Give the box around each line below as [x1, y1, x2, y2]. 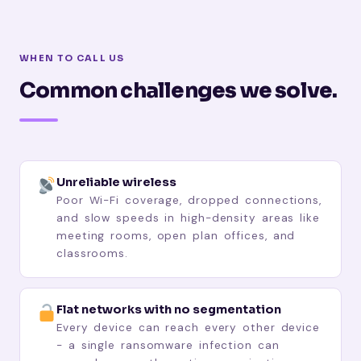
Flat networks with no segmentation [56, 301, 282, 317]
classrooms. [56, 246, 128, 260]
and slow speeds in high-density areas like [56, 210, 320, 225]
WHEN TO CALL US [19, 52, 125, 64]
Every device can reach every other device [56, 320, 320, 334]
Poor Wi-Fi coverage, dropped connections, [56, 193, 322, 207]
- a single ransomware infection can [56, 338, 280, 352]
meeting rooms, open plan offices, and [56, 228, 296, 243]
